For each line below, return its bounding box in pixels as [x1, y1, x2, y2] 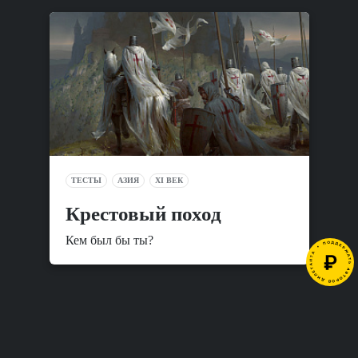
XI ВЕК [154, 176, 183, 185]
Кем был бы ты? [65, 233, 153, 248]
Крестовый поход [65, 203, 221, 225]
